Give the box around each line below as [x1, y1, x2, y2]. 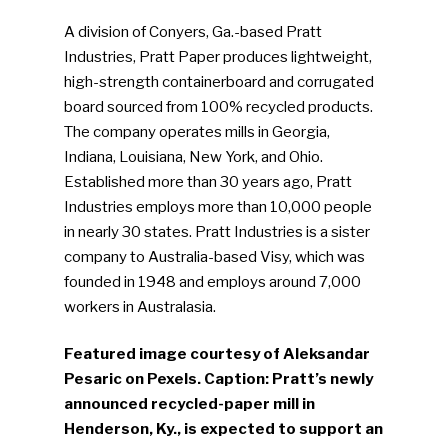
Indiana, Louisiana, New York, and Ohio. [64, 147, 324, 166]
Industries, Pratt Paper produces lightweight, [64, 47, 373, 66]
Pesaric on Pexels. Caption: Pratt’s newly [64, 370, 374, 389]
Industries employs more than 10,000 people [64, 197, 373, 216]
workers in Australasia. [64, 297, 217, 316]
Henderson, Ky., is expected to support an [64, 420, 384, 439]
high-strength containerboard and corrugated [64, 72, 375, 91]
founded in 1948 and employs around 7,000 [64, 272, 362, 291]
